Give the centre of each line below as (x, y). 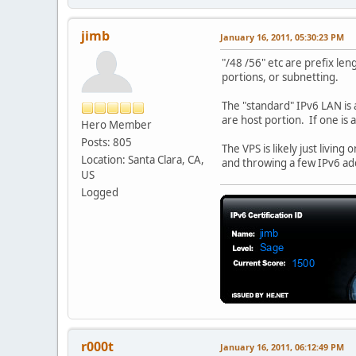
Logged (100, 192)
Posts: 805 (106, 142)
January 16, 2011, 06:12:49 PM (282, 346)
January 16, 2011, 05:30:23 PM (282, 37)
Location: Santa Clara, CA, (143, 159)
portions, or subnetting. (282, 77)
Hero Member (116, 124)
